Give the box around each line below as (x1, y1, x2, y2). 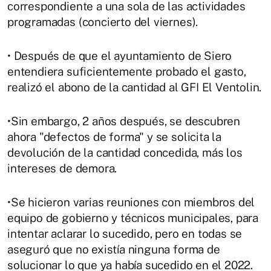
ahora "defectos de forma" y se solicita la (7, 129, 222, 143)
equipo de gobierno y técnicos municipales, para (7, 211, 259, 224)
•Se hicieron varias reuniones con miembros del (7, 195, 255, 209)
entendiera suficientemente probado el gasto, (7, 64, 246, 78)
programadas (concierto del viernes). (7, 15, 198, 28)
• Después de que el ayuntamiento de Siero (7, 48, 232, 62)
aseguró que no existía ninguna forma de (7, 242, 220, 256)
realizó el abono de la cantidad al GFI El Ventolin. (7, 80, 262, 94)
